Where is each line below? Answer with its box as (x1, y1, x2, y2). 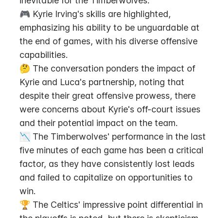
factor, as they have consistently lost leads (19, 159, 195, 169)
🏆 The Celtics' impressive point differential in (19, 200, 203, 210)
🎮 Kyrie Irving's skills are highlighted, (19, 9, 171, 19)
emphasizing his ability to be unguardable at (19, 22, 200, 33)
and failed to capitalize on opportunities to (19, 172, 193, 182)
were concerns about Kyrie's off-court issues (19, 104, 200, 114)
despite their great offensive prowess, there (19, 91, 196, 101)
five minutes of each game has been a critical (19, 145, 203, 155)
